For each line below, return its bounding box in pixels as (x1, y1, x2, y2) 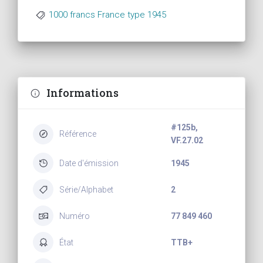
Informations (46, 86, 119, 100)
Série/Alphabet (59, 184, 113, 194)
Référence (59, 129, 96, 139)
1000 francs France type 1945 (49, 9, 166, 21)
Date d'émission (59, 158, 119, 168)
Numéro (59, 211, 90, 221)
